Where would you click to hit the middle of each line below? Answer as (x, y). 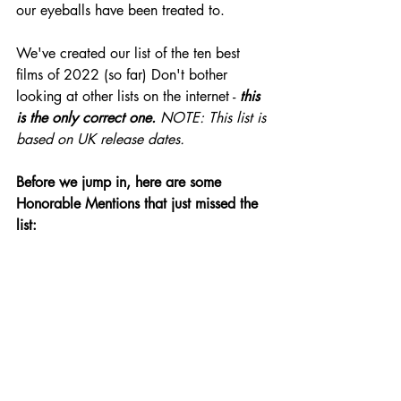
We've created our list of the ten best (130, 53)
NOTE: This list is (215, 117)
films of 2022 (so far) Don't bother (124, 74)
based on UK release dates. (100, 139)
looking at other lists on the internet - (126, 96)
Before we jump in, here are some (121, 182)
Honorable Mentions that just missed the (139, 203)
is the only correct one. (88, 117)
